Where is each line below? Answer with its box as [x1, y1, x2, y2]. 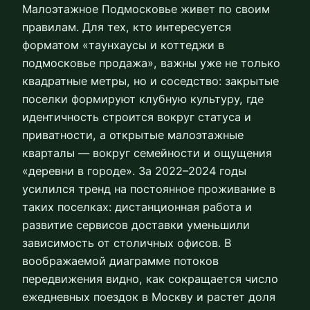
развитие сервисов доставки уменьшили [22, 218, 250, 232]
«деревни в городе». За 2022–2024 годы [22, 164, 246, 179]
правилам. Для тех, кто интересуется [22, 20, 231, 35]
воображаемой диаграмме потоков [22, 254, 219, 268]
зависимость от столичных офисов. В [22, 236, 232, 250]
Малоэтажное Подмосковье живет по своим [22, 2, 270, 17]
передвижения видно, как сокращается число [22, 272, 278, 286]
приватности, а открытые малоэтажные [22, 128, 244, 143]
